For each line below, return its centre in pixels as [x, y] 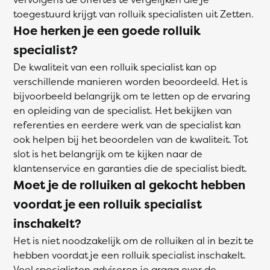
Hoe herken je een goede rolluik [107, 30]
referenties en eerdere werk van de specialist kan [127, 125]
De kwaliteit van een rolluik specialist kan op [115, 67]
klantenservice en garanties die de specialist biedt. [130, 168]
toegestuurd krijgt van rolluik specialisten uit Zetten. [133, 14]
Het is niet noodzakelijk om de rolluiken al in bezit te [133, 240]
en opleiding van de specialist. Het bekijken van [123, 110]
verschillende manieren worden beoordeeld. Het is [130, 81]
